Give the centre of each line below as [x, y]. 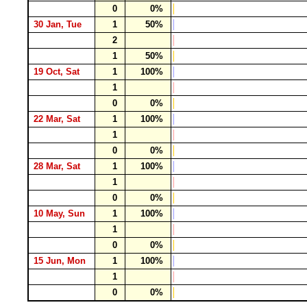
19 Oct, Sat [58, 72]
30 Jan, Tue [59, 24]
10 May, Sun [61, 213]
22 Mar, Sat [58, 119]
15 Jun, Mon [61, 261]
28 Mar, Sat [58, 166]
